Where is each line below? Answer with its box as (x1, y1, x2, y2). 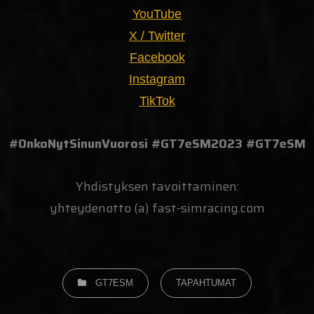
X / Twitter (129, 29, 185, 43)
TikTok (139, 94, 175, 109)
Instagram (129, 72, 185, 87)
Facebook (129, 50, 185, 65)
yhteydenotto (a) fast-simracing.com (49, 198, 265, 219)
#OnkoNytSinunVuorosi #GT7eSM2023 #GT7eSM (8, 134, 306, 154)
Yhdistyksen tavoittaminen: (75, 177, 239, 197)
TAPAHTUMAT (176, 278, 236, 289)
